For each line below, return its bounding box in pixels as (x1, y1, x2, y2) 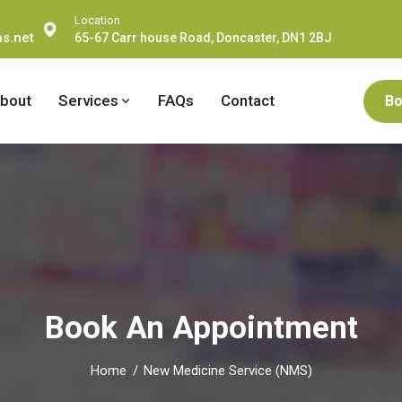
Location (74, 13, 120, 27)
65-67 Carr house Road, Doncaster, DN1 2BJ (74, 30, 332, 45)
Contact (220, 92, 275, 109)
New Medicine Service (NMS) (143, 363, 312, 379)
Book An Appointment (44, 310, 358, 346)
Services (57, 92, 122, 109)
